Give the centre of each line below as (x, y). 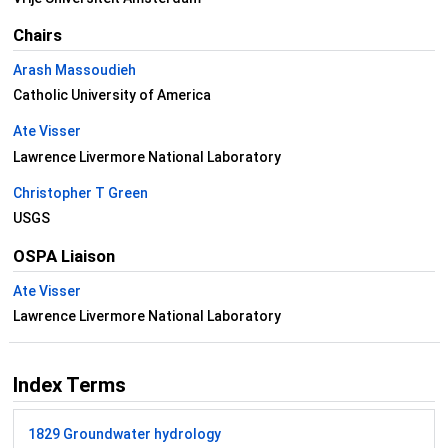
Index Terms (69, 385)
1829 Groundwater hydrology (124, 434)
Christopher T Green (80, 192)
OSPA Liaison (63, 255)
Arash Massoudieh (74, 69)
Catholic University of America (111, 95)
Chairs (37, 35)
